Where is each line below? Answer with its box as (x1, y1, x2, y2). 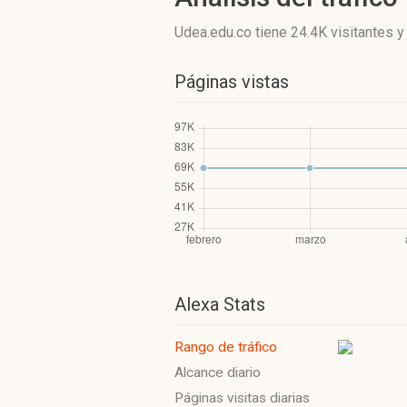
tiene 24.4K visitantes (255, 24, 393, 41)
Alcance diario (174, 364, 261, 381)
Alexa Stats (174, 293, 265, 315)
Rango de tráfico (174, 339, 277, 355)
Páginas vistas (174, 71, 289, 93)
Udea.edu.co (174, 24, 255, 41)
